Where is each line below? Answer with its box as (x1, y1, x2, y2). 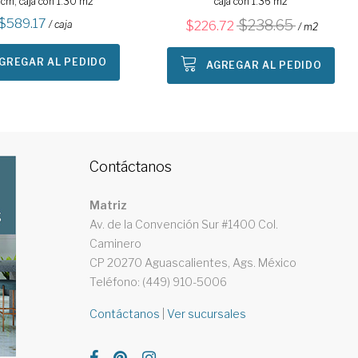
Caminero (89, 237, 141, 250)
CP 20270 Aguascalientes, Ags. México (89, 256, 296, 269)
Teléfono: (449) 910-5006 (89, 275, 227, 288)
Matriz (89, 198, 127, 212)
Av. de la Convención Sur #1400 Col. (89, 217, 278, 231)
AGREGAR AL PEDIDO (206, 59, 322, 71)
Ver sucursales (166, 307, 246, 320)
